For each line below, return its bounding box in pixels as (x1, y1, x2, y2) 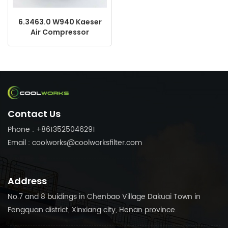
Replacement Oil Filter (18, 37, 101, 47)
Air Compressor (31, 26, 89, 37)
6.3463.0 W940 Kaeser (18, 16, 102, 27)
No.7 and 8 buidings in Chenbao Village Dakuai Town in (8, 190, 201, 203)
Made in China (33, 47, 87, 58)
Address (8, 174, 47, 187)
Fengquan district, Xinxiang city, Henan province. (8, 204, 177, 216)
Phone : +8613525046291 (8, 123, 95, 135)
